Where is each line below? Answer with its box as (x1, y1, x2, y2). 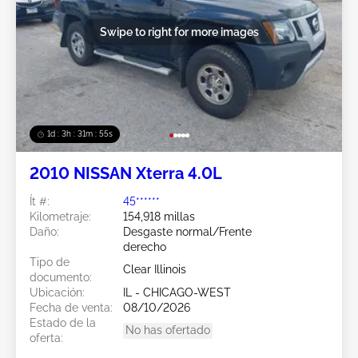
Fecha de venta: (30, 300, 113, 314)
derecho (123, 240, 166, 253)
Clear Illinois (123, 263, 186, 276)
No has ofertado (125, 323, 210, 336)
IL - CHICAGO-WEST (123, 285, 231, 299)
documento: (30, 270, 92, 284)
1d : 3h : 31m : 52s (47, 129, 113, 138)
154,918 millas (123, 209, 195, 223)
